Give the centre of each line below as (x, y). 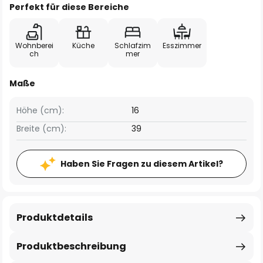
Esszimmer (182, 45)
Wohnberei (34, 45)
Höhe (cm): (40, 110)
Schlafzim (133, 45)
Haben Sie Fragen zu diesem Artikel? (142, 164)
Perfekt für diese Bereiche (69, 7)
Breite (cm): (41, 129)
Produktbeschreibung (71, 246)
